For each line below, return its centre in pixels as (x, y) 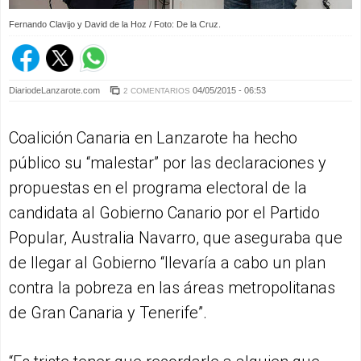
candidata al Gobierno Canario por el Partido (164, 212)
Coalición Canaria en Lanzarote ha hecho (153, 137)
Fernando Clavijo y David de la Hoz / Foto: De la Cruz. (115, 24)
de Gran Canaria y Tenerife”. (108, 312)
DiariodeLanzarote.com (56, 90)
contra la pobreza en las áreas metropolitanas (172, 287)
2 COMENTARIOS (157, 90)
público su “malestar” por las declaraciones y (168, 162)
